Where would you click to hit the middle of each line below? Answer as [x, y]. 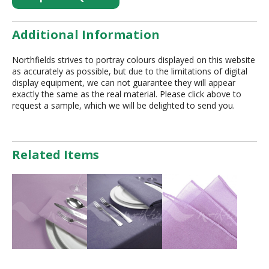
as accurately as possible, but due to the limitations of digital [130, 71]
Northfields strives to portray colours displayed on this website [134, 59]
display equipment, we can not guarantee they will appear [124, 82]
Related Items [56, 154]
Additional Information [86, 34]
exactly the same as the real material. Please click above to [127, 94]
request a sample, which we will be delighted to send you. [123, 105]
